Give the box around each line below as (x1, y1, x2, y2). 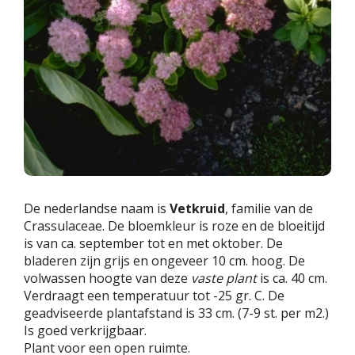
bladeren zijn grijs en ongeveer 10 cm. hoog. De (24, 252, 305, 270)
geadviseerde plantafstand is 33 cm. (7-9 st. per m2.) (24, 304, 329, 323)
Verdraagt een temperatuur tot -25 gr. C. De (24, 287, 284, 305)
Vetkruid (170, 200, 225, 218)
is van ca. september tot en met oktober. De (24, 235, 283, 253)
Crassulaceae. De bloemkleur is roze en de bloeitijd (24, 217, 325, 235)
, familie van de (225, 200, 313, 218)
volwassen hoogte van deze (24, 269, 191, 288)
